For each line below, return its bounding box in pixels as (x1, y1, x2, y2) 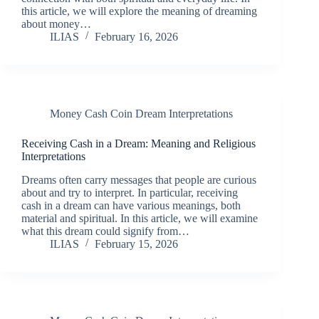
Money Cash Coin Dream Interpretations (50, 107, 233, 120)
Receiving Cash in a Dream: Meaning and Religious (21, 137, 256, 150)
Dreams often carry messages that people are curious (21, 173, 256, 186)
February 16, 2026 (95, 30, 178, 43)
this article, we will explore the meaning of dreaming (21, 4, 257, 17)
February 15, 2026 (95, 237, 178, 250)
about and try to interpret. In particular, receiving (21, 186, 238, 199)
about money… (21, 17, 91, 30)
